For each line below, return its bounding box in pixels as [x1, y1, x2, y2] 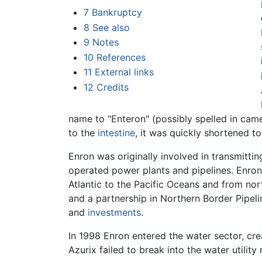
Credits [96, 81, 129, 93]
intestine [98, 126, 135, 139]
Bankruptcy [91, 6, 142, 18]
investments [88, 206, 141, 218]
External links [94, 66, 154, 78]
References [96, 51, 146, 63]
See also [92, 21, 130, 33]
